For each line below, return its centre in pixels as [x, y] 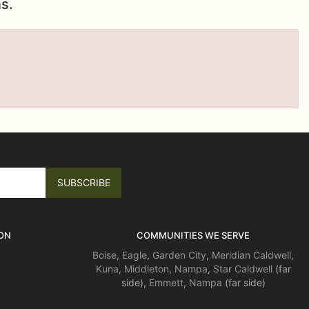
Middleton [146, 269]
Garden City [179, 255]
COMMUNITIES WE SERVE [193, 235]
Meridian [231, 255]
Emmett [166, 282]
